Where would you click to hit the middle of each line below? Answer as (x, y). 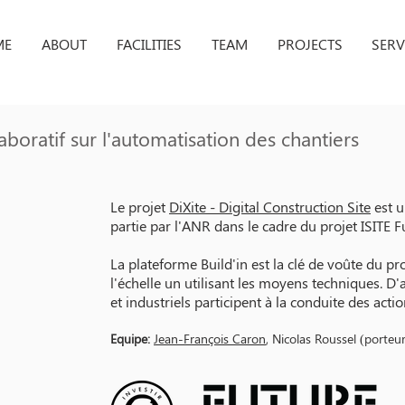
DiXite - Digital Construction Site (270, 207)
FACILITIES (149, 44)
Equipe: (130, 339)
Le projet (140, 207)
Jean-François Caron (210, 339)
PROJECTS (310, 44)
